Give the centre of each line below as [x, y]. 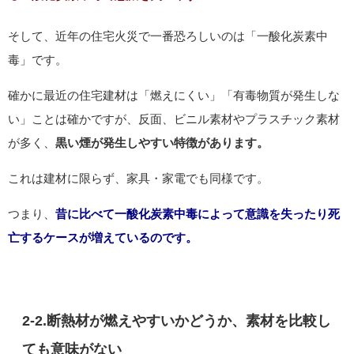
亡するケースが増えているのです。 [103, 238]
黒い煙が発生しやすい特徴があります [156, 143]
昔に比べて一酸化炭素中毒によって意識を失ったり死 [198, 214]
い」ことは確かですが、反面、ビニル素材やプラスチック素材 [174, 119]
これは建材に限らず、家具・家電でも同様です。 [138, 179]
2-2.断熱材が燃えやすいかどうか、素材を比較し [177, 321]
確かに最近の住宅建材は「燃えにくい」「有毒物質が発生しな [174, 96]
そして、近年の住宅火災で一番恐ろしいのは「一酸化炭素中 [168, 36]
